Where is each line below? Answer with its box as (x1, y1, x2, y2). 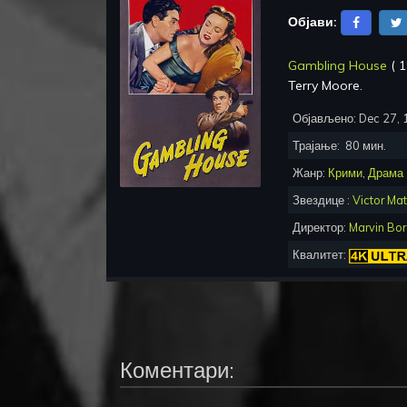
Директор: (293, 220, 349, 235)
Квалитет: (293, 247, 349, 263)
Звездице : (293, 193, 352, 208)
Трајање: (293, 138, 345, 154)
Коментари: (120, 356, 234, 384)
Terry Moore (288, 77, 360, 94)
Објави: (288, 13, 337, 30)
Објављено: (293, 111, 359, 126)
